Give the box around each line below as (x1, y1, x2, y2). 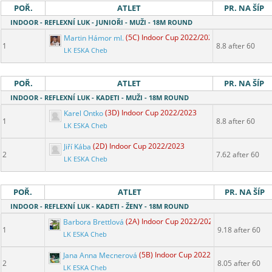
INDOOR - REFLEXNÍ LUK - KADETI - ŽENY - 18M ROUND (10, 202, 189, 211)
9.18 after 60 (217, 225, 260, 236)
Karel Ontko (62, 107, 105, 118)
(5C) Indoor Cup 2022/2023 (126, 32, 217, 43)
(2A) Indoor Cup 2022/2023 (126, 216, 217, 227)
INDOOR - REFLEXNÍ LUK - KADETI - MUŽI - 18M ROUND (10, 93, 189, 103)
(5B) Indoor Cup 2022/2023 (139, 250, 230, 260)
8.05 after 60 (217, 258, 260, 269)
